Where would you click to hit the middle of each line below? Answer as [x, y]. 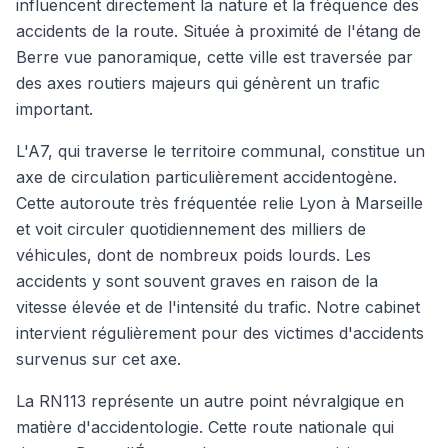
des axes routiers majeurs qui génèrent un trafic [198, 83]
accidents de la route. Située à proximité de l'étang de [218, 31]
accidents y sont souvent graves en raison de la [197, 281]
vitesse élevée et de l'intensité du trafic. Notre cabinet [218, 307]
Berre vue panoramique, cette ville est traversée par [214, 57]
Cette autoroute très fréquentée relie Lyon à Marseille [219, 203]
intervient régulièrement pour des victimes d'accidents [220, 333]
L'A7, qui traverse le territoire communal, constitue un [220, 151]
